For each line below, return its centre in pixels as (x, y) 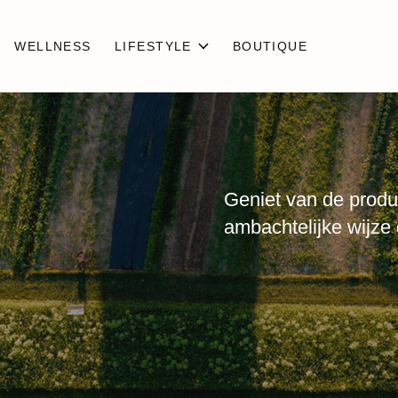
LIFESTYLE (153, 46)
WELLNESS (53, 46)
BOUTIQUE (270, 46)
